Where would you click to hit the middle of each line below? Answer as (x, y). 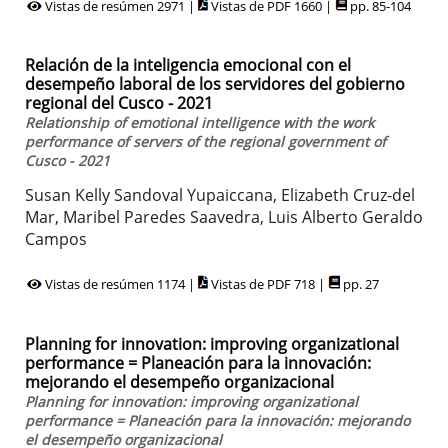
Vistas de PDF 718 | (268, 284)
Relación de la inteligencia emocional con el (188, 65)
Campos (56, 239)
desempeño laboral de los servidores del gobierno (215, 84)
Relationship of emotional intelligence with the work (199, 123)
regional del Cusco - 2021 (119, 103)
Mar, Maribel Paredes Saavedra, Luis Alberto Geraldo (224, 217)
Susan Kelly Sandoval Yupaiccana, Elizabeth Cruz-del (220, 195)
